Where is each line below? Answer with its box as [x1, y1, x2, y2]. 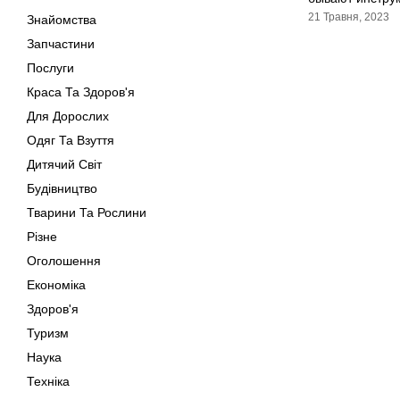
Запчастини [27, 37, 95, 51]
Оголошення [27, 254, 101, 268]
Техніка [27, 374, 70, 388]
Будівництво [27, 181, 97, 196]
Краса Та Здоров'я [27, 85, 135, 99]
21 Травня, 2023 [308, 11, 389, 23]
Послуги [27, 61, 74, 75]
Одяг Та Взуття [27, 133, 114, 147]
